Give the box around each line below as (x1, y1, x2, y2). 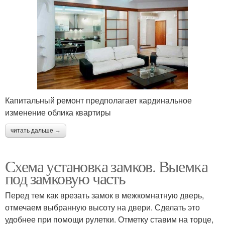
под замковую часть (5, 167, 126, 189)
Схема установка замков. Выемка (5, 155, 207, 177)
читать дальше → (11, 127, 61, 134)
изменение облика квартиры (5, 106, 111, 118)
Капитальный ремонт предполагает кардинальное (5, 94, 192, 106)
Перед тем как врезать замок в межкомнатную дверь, (5, 189, 204, 201)
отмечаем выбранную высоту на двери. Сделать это (5, 201, 200, 213)
